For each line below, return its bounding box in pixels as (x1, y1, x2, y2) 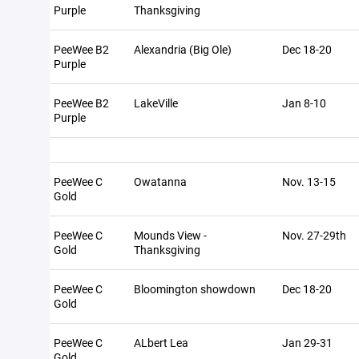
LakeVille (134, 95, 178, 111)
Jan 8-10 (282, 95, 326, 111)
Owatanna (134, 174, 187, 189)
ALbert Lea (134, 335, 188, 350)
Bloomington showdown (134, 281, 256, 296)
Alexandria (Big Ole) (134, 42, 232, 57)
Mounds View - (134, 228, 207, 243)
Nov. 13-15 (282, 174, 336, 189)
